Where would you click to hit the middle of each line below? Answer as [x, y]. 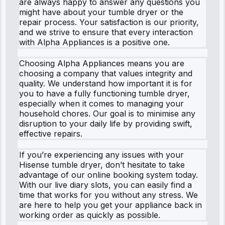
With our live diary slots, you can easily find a [105, 185]
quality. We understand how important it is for [106, 83]
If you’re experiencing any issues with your [101, 154]
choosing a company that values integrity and [106, 73]
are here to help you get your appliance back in [110, 205]
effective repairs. [51, 133]
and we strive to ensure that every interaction [106, 32]
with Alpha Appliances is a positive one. [94, 42]
